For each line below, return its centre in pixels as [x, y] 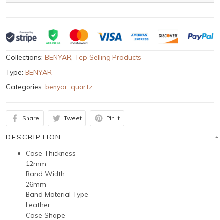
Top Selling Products [108, 57]
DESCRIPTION [34, 137]
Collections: [25, 57]
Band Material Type [57, 194]
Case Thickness [51, 153]
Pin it [113, 118]
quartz [82, 87]
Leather [38, 205]
